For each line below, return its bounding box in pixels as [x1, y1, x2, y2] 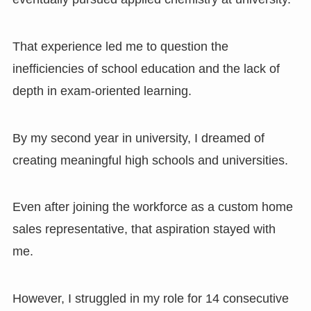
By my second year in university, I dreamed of [12, 131, 264, 145]
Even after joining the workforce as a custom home [12, 200, 293, 215]
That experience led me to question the [12, 39, 228, 53]
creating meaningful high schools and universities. [12, 153, 288, 167]
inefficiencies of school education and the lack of [12, 61, 280, 76]
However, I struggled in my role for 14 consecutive [12, 292, 289, 306]
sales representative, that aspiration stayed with [12, 222, 276, 237]
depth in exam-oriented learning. [12, 83, 192, 98]
